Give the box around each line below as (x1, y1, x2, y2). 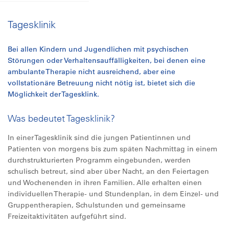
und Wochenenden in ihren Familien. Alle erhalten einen (8, 178, 202, 187)
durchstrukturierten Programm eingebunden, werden (8, 155, 191, 165)
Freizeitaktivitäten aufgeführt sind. (8, 212, 126, 221)
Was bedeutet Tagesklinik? (8, 112, 115, 124)
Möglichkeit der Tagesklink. (8, 89, 99, 99)
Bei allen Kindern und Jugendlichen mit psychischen (8, 44, 189, 54)
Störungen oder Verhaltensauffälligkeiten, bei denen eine (8, 56, 205, 65)
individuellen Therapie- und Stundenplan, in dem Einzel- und (8, 189, 219, 198)
